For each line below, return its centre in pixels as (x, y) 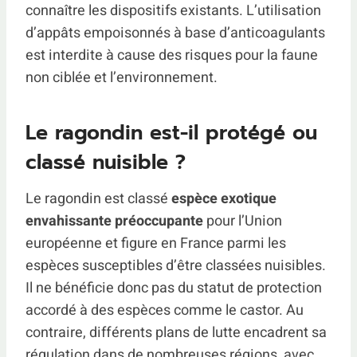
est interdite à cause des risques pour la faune (172, 55)
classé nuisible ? (106, 163)
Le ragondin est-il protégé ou (171, 133)
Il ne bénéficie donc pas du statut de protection (174, 288)
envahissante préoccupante (114, 221)
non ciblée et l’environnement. (122, 77)
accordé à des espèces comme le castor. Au (165, 310)
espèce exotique (224, 198)
